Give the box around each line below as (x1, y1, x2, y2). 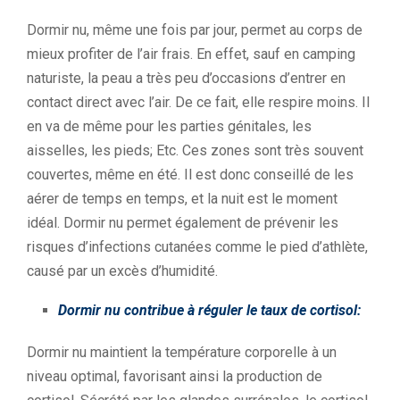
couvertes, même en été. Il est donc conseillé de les (27, 166, 354, 183)
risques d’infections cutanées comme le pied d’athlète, (27, 238, 368, 255)
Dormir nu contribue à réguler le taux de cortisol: (58, 302, 361, 319)
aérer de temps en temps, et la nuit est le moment (27, 190, 337, 207)
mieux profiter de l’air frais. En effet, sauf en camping (27, 46, 355, 62)
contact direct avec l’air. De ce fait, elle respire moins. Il (27, 94, 370, 111)
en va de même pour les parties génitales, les (27, 118, 312, 135)
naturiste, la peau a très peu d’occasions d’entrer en (27, 70, 346, 87)
